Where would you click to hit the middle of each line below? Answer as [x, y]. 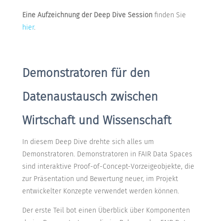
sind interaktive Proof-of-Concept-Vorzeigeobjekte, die [108, 167]
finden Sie [169, 15]
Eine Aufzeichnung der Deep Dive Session [87, 15]
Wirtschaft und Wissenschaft [96, 121]
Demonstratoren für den [86, 73]
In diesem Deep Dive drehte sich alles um [88, 142]
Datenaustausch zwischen [90, 97]
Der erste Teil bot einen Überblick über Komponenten [106, 211]
